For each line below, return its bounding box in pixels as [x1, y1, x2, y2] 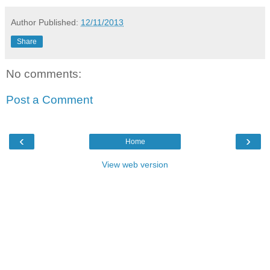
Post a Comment [6, 93, 93, 107]
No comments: [6, 67, 81, 80]
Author [11, 17, 36, 27]
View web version [102, 159, 168, 169]
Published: [39, 17, 81, 27]
